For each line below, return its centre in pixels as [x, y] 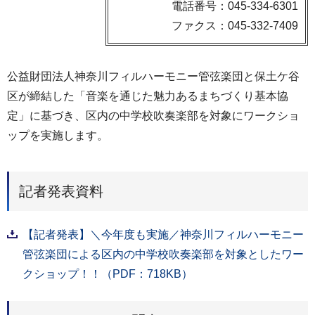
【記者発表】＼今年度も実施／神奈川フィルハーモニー [163, 234]
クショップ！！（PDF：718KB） [108, 274]
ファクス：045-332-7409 [235, 26]
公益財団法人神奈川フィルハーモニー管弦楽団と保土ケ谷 [153, 76]
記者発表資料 [61, 191]
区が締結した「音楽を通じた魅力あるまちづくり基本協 [148, 96]
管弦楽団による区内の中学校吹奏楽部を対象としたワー [163, 254]
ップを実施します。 [58, 135]
